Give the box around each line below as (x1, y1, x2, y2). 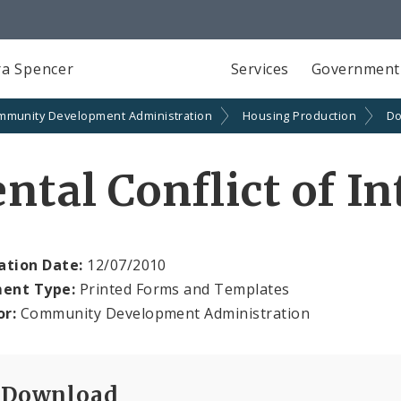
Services (230, 58, 289, 79)
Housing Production (242, 107, 357, 124)
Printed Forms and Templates (75, 279, 290, 300)
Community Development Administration (16, 303, 311, 324)
